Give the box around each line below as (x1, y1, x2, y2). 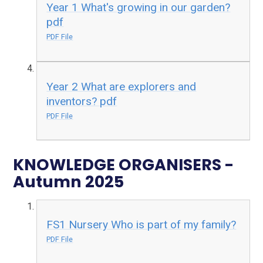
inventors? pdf (46, 94, 117, 108)
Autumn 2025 (13, 171, 124, 193)
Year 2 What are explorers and (46, 79, 197, 93)
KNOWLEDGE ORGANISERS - (13, 154, 234, 176)
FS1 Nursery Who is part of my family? (46, 218, 237, 232)
